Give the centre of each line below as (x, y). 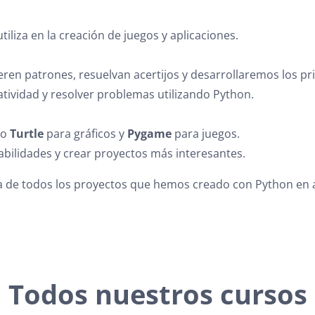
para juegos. (206, 134)
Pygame (149, 134)
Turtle (27, 134)
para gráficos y (85, 134)
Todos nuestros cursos (157, 294)
